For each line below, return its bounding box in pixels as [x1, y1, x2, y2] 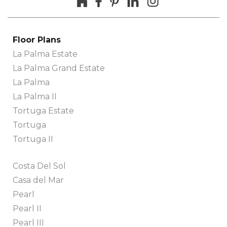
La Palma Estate [13, 49, 78, 59]
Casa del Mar [13, 175, 64, 185]
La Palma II [13, 92, 57, 102]
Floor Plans [13, 35, 61, 45]
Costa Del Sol [13, 161, 66, 171]
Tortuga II [13, 134, 53, 144]
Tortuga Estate [13, 106, 74, 116]
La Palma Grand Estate [13, 63, 105, 73]
